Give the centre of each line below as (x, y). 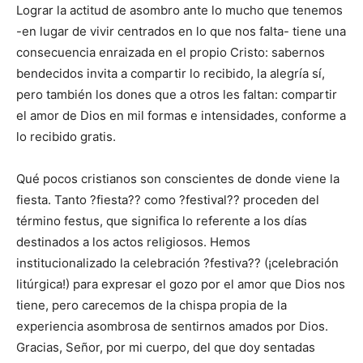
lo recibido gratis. (66, 137)
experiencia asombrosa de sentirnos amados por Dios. (172, 327)
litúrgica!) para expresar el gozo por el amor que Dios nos (181, 284)
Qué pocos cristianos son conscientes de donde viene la (178, 179)
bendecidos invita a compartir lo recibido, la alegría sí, (171, 74)
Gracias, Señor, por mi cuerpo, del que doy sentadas (166, 348)
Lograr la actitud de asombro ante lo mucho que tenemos (179, 11)
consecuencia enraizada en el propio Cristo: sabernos (171, 53)
